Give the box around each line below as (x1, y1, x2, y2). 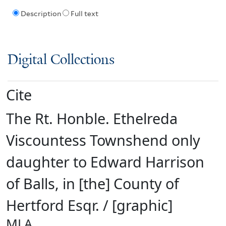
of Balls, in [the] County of (6, 173, 179, 193)
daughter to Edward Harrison (6, 151, 204, 172)
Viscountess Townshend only (6, 130, 200, 150)
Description (20, 10, 61, 18)
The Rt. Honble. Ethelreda (6, 108, 178, 128)
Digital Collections (8, 52, 115, 68)
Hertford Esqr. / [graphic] (6, 195, 173, 215)
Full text (70, 10, 98, 18)
